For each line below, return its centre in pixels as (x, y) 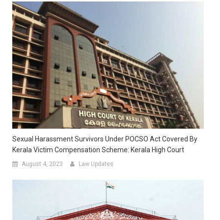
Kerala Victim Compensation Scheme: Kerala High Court (98, 150)
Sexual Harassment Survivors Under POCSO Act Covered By (105, 139)
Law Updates (96, 164)
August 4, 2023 (42, 164)
